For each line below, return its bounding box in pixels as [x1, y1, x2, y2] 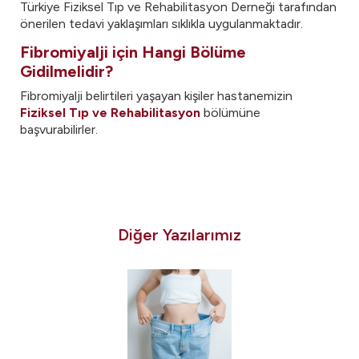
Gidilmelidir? [20, 62, 113, 81]
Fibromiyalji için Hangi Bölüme [20, 42, 246, 62]
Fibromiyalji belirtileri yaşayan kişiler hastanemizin [20, 88, 292, 103]
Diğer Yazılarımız [118, 225, 241, 244]
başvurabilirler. [20, 122, 98, 137]
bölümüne [200, 105, 260, 120]
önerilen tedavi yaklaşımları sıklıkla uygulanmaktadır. [20, 16, 303, 31]
